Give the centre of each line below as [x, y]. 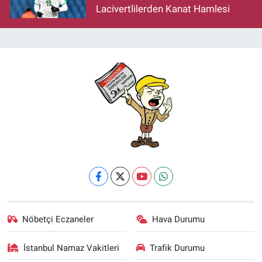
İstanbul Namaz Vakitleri [72, 248]
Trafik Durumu [177, 248]
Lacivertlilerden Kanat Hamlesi [163, 8]
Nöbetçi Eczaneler [58, 220]
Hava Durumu [178, 220]
